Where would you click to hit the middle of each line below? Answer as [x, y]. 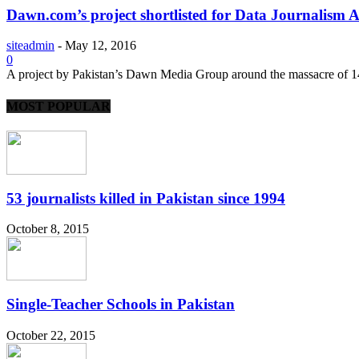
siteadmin [30, 46]
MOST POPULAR [58, 106]
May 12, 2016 [101, 46]
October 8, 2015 [48, 229]
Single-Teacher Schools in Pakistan [121, 304]
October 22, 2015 [51, 335]
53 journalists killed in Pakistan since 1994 [146, 198]
